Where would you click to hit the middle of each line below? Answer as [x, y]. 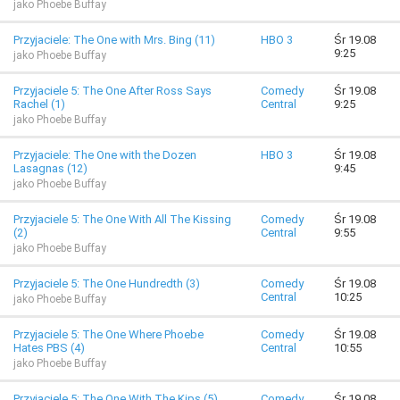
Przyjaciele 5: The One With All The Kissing [122, 219]
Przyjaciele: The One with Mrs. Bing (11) [114, 40]
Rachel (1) [39, 104]
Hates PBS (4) [49, 348]
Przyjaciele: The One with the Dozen [105, 155]
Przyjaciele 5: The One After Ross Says [112, 91]
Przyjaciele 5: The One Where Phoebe [108, 334]
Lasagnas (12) [50, 168]
